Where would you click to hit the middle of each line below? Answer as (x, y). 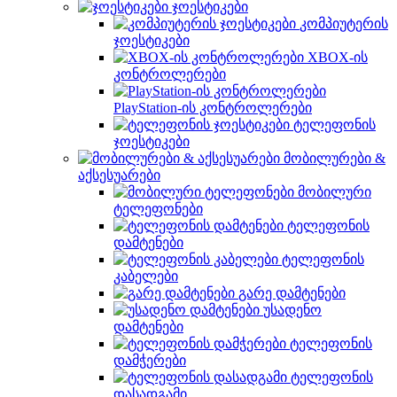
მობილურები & (335, 158)
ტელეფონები (158, 209)
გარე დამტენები (292, 293)
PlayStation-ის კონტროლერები (213, 108)
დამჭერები (150, 360)
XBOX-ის (338, 57)
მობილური (335, 192)
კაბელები (146, 276)
